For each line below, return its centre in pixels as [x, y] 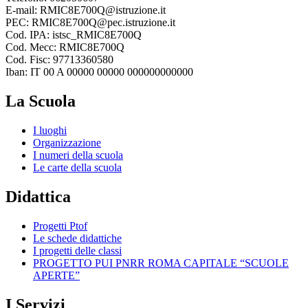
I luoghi [50, 130]
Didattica [38, 196]
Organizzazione [67, 142]
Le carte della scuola [77, 167]
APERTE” [56, 275]
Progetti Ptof [60, 225]
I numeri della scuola [78, 155]
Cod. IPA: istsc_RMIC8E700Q [74, 35]
